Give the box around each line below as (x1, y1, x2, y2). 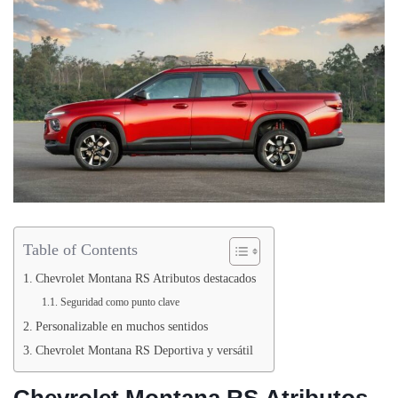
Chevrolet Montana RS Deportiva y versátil (35, 344, 253, 358)
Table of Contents (23, 240, 138, 259)
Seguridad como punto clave (60, 296, 179, 309)
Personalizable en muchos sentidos (35, 320, 208, 334)
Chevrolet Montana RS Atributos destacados (35, 272, 256, 286)
